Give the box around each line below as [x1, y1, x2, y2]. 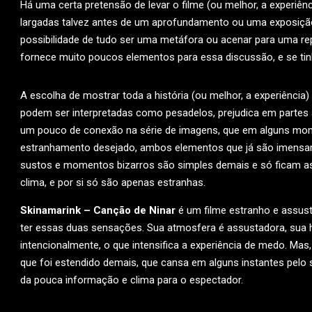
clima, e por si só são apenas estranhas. [20, 176, 205, 189]
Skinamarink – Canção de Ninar [20, 204, 175, 217]
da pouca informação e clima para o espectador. [20, 274, 243, 286]
